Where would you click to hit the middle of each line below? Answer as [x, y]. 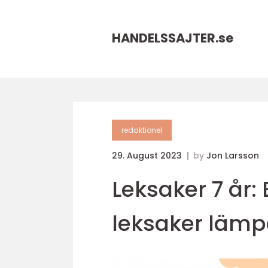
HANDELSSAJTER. [165, 38]
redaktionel [142, 130]
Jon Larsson [233, 156]
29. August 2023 [148, 156]
